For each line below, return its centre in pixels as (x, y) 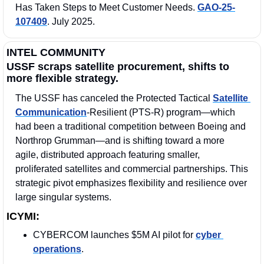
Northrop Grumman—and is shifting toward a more (120, 140)
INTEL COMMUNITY (56, 52)
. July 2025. (72, 21)
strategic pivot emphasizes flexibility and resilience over (131, 183)
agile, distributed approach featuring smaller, (108, 154)
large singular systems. (63, 197)
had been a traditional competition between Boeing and (131, 126)
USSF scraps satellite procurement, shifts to (118, 66)
